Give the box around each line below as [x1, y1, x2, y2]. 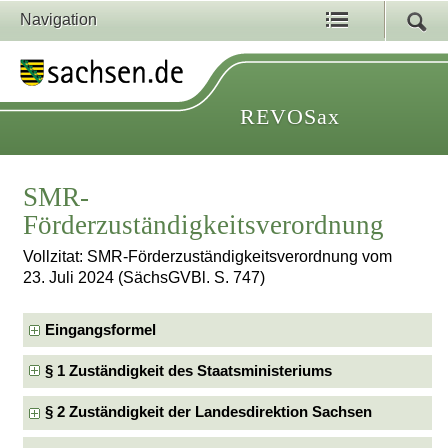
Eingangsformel [45, 321, 157, 338]
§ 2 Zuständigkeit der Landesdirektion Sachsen [45, 404, 373, 421]
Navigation [20, 11, 97, 28]
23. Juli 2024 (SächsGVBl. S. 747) [23, 269, 266, 287]
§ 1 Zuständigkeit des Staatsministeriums [45, 363, 333, 379]
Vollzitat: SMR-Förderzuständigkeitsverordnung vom [23, 248, 393, 266]
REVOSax [240, 104, 340, 129]
